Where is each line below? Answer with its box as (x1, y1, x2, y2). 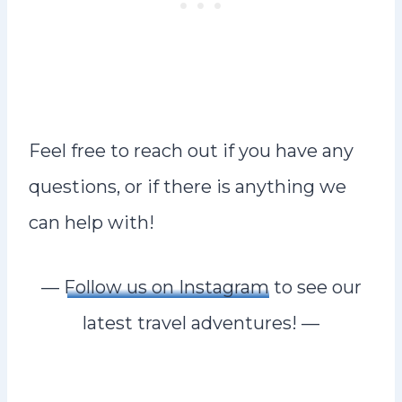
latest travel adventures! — (83, 312, 319, 334)
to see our (268, 276, 362, 298)
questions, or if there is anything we (29, 176, 346, 197)
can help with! (29, 212, 154, 233)
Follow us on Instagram (63, 276, 269, 298)
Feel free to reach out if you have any (29, 140, 354, 162)
